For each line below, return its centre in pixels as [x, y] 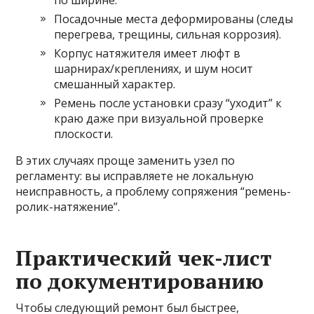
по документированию [140, 281]
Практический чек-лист [144, 258]
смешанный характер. [115, 84]
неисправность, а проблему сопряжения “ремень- [153, 192]
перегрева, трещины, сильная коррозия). [168, 35]
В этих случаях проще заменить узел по [125, 161]
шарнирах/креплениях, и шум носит [154, 69]
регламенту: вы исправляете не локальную [135, 176]
